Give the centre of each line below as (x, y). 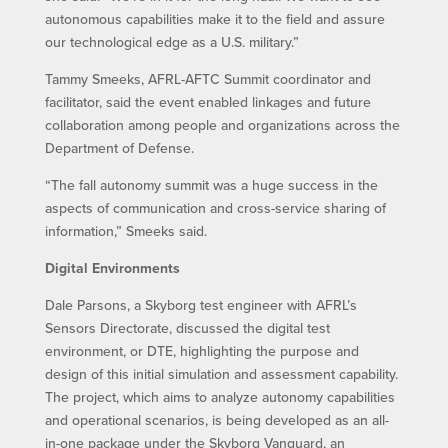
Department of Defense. (119, 147)
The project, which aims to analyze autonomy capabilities (219, 396)
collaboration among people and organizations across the (222, 124)
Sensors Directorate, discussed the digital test (187, 327)
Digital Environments (112, 267)
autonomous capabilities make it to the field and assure (214, 18)
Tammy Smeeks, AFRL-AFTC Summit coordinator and (207, 78)
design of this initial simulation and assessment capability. (221, 373)
